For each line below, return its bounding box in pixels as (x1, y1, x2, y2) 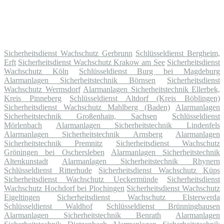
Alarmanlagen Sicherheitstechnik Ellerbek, (83, 84, 220, 93)
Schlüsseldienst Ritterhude (4, 165, 92, 174)
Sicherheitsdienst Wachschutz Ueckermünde (4, 174, 158, 183)
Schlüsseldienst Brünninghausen (106, 201, 220, 210)
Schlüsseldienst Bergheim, (135, 48, 220, 57)
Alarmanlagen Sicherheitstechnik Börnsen (4, 75, 155, 84)
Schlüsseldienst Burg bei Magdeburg (78, 66, 220, 75)
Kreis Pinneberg (4, 93, 61, 102)
